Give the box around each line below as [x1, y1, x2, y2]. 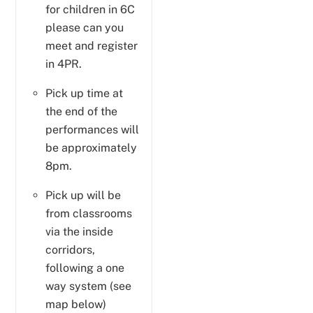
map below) [45, 297, 106, 311]
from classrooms [45, 206, 132, 220]
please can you [45, 20, 124, 34]
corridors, [45, 242, 95, 256]
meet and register [45, 38, 138, 52]
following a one [45, 261, 124, 275]
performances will [45, 122, 139, 136]
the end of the [45, 104, 117, 118]
